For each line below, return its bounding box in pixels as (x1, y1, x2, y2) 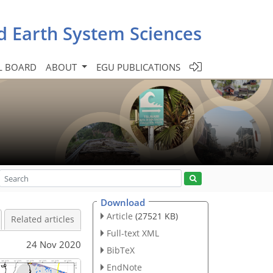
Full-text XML (106, 227, 159, 239)
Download (101, 196, 145, 208)
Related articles (11, 214, 74, 225)
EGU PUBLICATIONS (96, 60, 180, 73)
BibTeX (106, 244, 135, 256)
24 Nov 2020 (26, 238, 81, 250)
